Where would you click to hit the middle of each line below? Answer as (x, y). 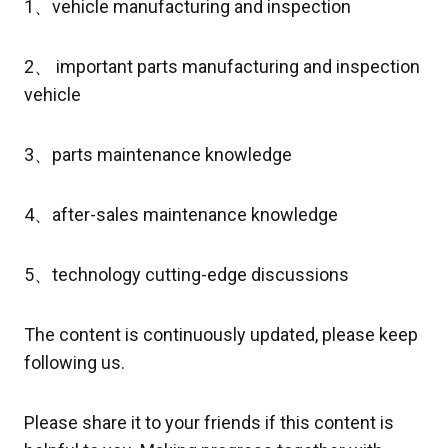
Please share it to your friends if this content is (209, 422)
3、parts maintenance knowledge (158, 154)
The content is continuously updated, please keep (221, 334)
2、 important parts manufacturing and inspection (222, 66)
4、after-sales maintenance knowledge (181, 214)
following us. (74, 362)
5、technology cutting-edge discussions (186, 274)
